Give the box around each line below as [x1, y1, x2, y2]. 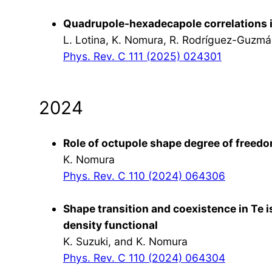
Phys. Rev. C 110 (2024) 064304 [63, 251, 225, 264]
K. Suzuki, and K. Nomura [63, 234, 188, 248]
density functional [63, 218, 158, 231]
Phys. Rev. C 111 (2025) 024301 [63, 49, 222, 63]
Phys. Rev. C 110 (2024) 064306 [63, 169, 225, 182]
